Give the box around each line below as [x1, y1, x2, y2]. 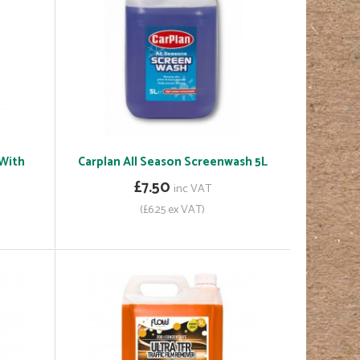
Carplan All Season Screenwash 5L [77, 152, 268, 173]
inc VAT [173, 179, 211, 199]
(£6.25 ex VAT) [140, 200, 206, 220]
